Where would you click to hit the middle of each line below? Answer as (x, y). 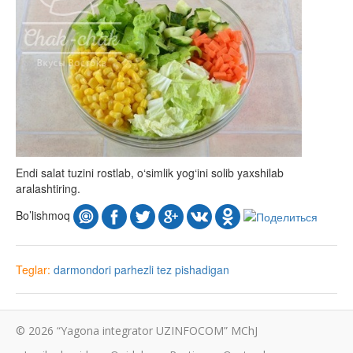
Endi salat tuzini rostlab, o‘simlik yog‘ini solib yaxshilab (150, 172)
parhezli (134, 269)
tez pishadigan (193, 269)
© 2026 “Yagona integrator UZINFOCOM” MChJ (137, 330)
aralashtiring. (48, 188)
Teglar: (35, 269)
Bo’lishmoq (45, 215)
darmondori (82, 269)
